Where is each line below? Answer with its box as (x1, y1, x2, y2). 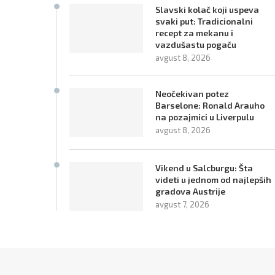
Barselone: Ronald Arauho (155, 99, 265, 110)
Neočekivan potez (155, 88, 229, 99)
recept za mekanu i (155, 27, 233, 38)
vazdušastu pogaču (155, 39, 236, 50)
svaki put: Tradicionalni (155, 15, 253, 26)
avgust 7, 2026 (155, 199, 209, 209)
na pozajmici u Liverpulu (155, 111, 254, 122)
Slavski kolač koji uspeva (155, 4, 259, 15)
